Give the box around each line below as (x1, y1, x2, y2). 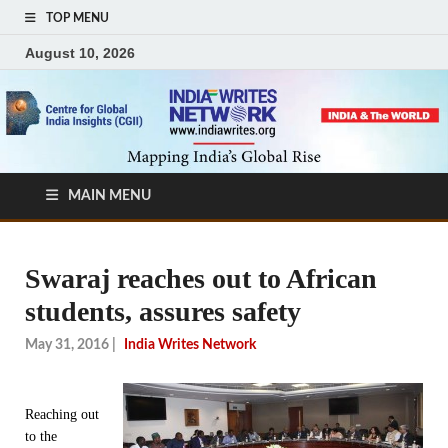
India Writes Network (124, 337, 256, 352)
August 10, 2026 (25, 44, 135, 61)
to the (25, 428, 57, 444)
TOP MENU (46, 12, 109, 24)
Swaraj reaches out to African (25, 263, 377, 295)
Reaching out (25, 406, 99, 422)
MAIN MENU (68, 189, 151, 204)
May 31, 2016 (25, 337, 109, 352)
